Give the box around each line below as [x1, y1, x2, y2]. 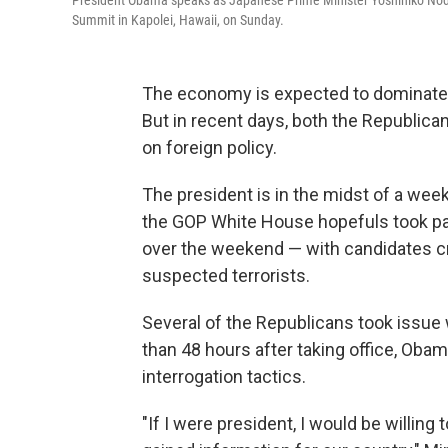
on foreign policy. [142, 137, 277, 159]
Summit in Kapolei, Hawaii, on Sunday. [72, 12, 284, 29]
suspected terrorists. [142, 265, 310, 287]
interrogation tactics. [142, 366, 306, 388]
